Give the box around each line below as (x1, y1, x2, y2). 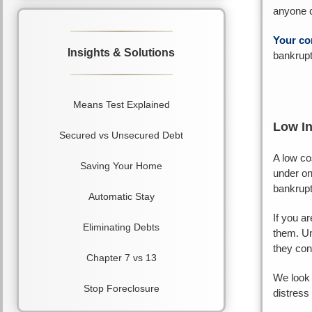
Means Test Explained (72, 99, 170, 111)
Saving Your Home (80, 160, 162, 172)
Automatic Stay (88, 191, 155, 203)
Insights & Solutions (68, 47, 175, 59)
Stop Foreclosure (83, 283, 159, 295)
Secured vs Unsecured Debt (59, 130, 183, 141)
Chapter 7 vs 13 (86, 252, 157, 264)
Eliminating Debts (83, 221, 159, 233)
